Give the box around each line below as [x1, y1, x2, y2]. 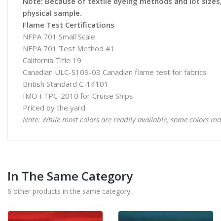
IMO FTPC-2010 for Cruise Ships [23, 91, 133, 101]
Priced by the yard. [23, 103, 89, 112]
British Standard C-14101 [23, 79, 109, 89]
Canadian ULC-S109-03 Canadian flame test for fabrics [23, 67, 207, 77]
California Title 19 [23, 55, 81, 65]
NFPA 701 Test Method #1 [23, 43, 115, 53]
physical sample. [23, 8, 82, 18]
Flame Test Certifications [23, 20, 114, 30]
